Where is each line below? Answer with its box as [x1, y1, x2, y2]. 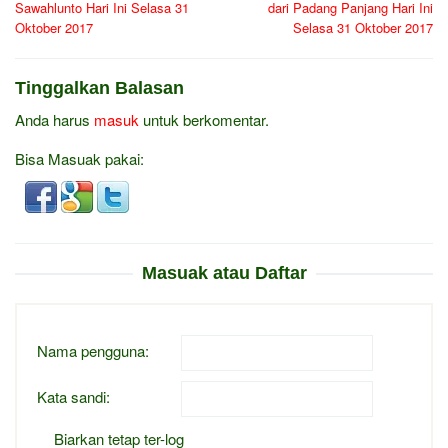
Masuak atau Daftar [141, 263, 307, 284]
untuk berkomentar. [139, 109, 269, 131]
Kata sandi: [37, 386, 110, 408]
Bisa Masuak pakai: [15, 148, 144, 170]
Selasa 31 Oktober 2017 [293, 18, 433, 38]
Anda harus [15, 109, 94, 131]
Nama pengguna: [37, 340, 149, 362]
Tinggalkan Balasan [15, 78, 184, 99]
